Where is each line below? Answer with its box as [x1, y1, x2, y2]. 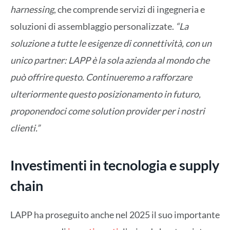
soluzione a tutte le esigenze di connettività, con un [10, 37, 212, 49]
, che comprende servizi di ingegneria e [54, 3, 205, 15]
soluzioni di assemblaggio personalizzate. [10, 20, 176, 32]
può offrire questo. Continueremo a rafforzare [10, 71, 192, 83]
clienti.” [10, 122, 40, 133]
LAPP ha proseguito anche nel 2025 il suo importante [10, 209, 220, 221]
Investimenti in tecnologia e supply [10, 156, 219, 174]
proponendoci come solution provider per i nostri [10, 105, 205, 117]
